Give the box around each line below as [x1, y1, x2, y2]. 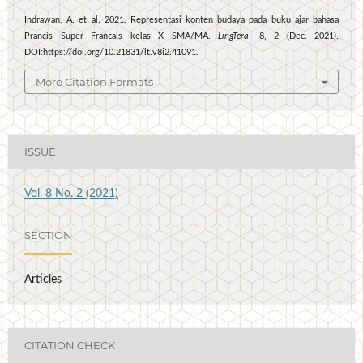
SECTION [24, 228, 72, 242]
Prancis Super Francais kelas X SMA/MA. [24, 32, 218, 41]
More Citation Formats [36, 75, 154, 88]
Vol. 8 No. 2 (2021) [24, 187, 118, 199]
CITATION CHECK [24, 339, 115, 352]
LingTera [218, 32, 249, 41]
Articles [24, 273, 62, 285]
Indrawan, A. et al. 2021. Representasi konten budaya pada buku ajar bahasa [24, 16, 339, 25]
